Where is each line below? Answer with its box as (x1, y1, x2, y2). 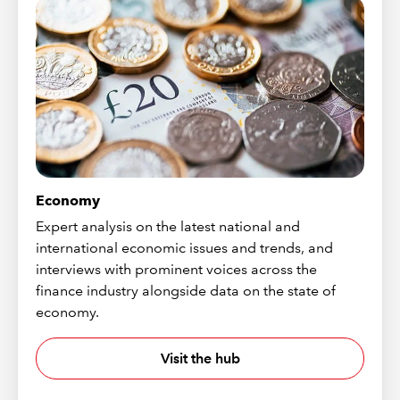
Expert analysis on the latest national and (36, 218, 301, 236)
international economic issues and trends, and (36, 239, 334, 257)
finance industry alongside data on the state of (36, 282, 337, 300)
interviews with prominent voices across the (36, 261, 318, 279)
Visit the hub (160, 349, 240, 367)
